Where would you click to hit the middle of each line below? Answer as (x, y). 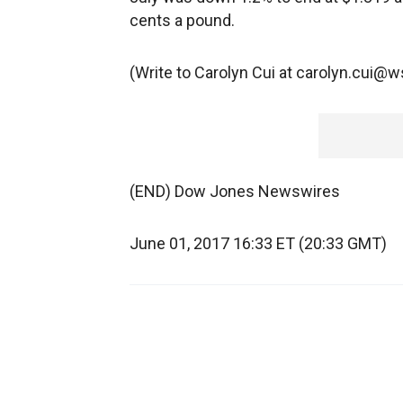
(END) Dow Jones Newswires (235, 191)
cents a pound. (182, 20)
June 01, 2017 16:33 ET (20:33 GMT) (258, 243)
